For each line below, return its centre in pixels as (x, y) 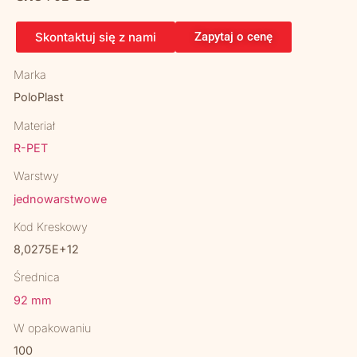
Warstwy (37, 176)
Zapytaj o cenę (233, 37)
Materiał (35, 125)
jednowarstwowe (61, 198)
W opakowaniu (53, 328)
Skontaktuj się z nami (96, 37)
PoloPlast (39, 97)
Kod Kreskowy (51, 226)
